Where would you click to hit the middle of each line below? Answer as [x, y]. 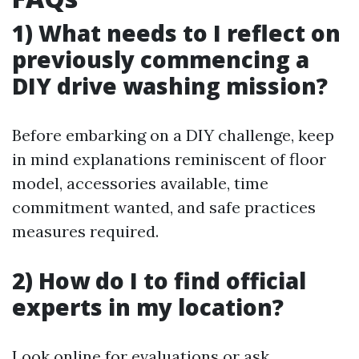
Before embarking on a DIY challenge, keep [173, 135]
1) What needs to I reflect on [176, 33]
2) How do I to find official [159, 280]
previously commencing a [161, 59]
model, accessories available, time [140, 183]
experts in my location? [148, 307]
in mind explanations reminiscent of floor [169, 159]
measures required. [85, 231]
